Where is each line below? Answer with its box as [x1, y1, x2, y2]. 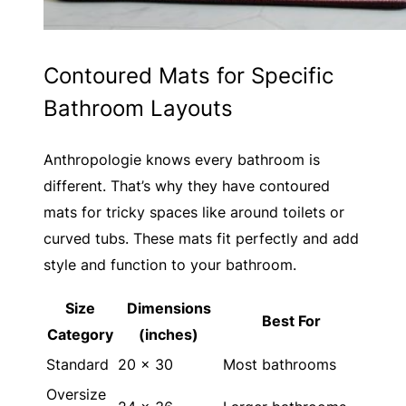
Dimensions [126, 299, 211, 318]
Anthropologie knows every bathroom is [43, 150, 320, 169]
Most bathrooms [223, 355, 336, 374]
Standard [46, 355, 109, 374]
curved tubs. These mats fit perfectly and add [43, 229, 359, 248]
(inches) [139, 325, 198, 344]
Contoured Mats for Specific [43, 63, 333, 90]
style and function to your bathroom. [43, 256, 296, 275]
